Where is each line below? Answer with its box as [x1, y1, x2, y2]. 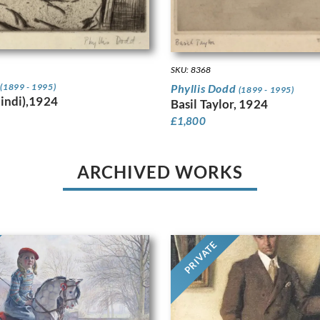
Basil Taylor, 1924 [171, 96, 268, 112]
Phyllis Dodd [171, 81, 239, 96]
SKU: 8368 [171, 64, 211, 76]
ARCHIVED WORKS [77, 161, 243, 183]
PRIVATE [181, 239, 219, 276]
